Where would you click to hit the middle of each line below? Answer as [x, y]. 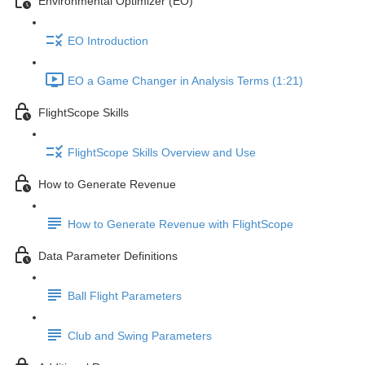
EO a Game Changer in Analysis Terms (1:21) [185, 81]
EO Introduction [108, 41]
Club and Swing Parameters [140, 336]
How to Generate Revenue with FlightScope [180, 224]
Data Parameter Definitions [108, 256]
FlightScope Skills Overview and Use [162, 153]
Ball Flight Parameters [125, 296]
